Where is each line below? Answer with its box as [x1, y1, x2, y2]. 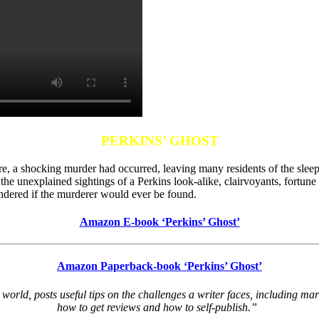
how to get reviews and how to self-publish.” [56, 300, 263, 313]
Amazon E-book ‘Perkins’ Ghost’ [79, 215, 240, 228]
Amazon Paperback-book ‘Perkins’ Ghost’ [57, 260, 262, 273]
